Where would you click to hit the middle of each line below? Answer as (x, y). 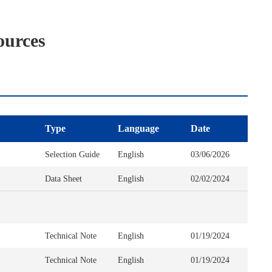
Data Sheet (63, 178)
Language (138, 128)
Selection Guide (72, 154)
